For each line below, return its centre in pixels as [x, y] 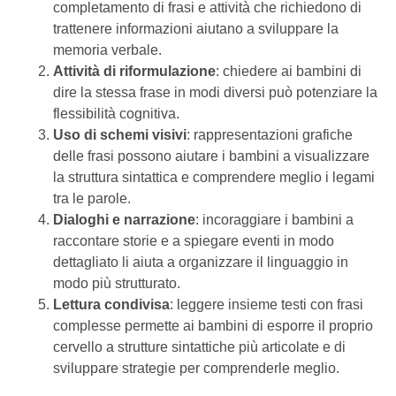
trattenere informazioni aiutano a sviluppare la [196, 29]
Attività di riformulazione [134, 71]
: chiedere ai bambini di [289, 71]
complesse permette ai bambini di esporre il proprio [213, 326]
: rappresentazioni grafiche [270, 135]
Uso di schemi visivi [120, 135]
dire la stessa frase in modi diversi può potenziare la [215, 92]
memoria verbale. [107, 50]
